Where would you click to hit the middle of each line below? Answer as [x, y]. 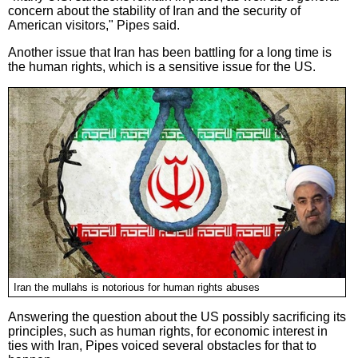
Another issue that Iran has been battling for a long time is [170, 52]
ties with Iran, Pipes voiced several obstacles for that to [162, 345]
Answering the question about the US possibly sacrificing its [177, 316]
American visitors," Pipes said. [94, 25]
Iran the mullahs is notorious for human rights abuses [137, 288]
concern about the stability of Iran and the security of [154, 10]
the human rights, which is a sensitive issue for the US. [162, 66]
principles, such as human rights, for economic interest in [168, 331]
